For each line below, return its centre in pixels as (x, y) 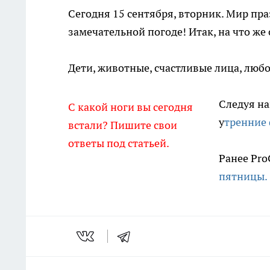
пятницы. (243, 176)
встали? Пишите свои (123, 125)
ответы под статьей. (119, 143)
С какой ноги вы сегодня (130, 107)
